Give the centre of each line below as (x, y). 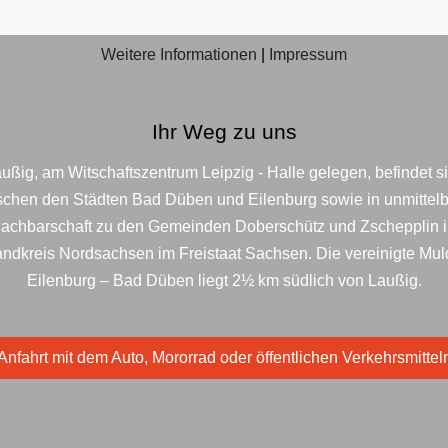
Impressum (308, 54)
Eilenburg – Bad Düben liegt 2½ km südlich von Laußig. (224, 281)
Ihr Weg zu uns (224, 132)
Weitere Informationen (179, 54)
